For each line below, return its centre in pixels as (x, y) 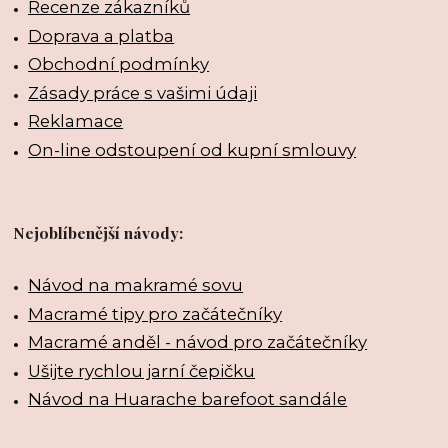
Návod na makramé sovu (136, 285)
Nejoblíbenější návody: (98, 232)
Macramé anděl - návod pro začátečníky (198, 342)
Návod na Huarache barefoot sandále (188, 399)
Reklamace (76, 121)
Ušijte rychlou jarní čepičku (142, 370)
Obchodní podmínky (119, 64)
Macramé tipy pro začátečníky (155, 313)
